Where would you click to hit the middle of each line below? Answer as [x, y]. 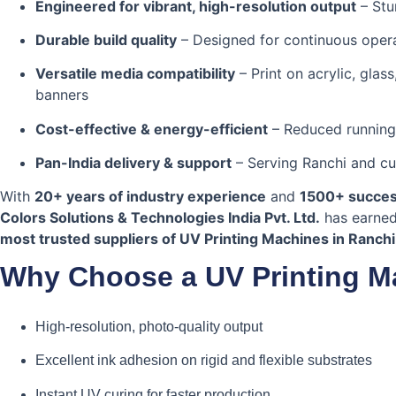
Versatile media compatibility [135, 74]
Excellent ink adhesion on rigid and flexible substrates [204, 361]
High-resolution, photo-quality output [149, 326]
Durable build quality [106, 39]
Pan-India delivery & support [133, 163]
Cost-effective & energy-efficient [152, 129]
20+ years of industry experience [150, 197]
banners [62, 95]
